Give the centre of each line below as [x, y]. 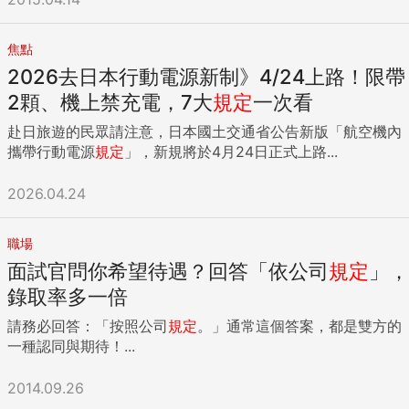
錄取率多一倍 [68, 296]
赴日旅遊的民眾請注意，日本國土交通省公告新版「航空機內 [204, 131]
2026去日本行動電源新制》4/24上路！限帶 [206, 76]
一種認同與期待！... [71, 346]
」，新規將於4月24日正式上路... [231, 151]
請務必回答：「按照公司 [88, 325]
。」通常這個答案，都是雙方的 [299, 325]
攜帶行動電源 [51, 151]
